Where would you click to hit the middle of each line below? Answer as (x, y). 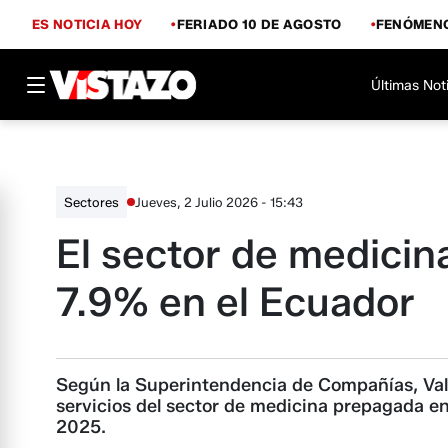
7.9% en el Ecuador (235, 301)
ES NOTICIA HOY (87, 23)
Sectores (91, 202)
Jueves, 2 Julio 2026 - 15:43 (219, 201)
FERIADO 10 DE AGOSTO (259, 23)
